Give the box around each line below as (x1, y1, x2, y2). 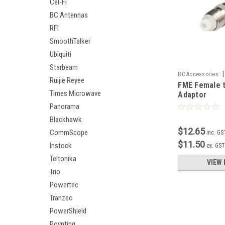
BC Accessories (178, 70, 218, 78)
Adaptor (178, 89, 207, 99)
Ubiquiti (50, 50, 71, 59)
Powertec (50, 180, 78, 189)
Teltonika (50, 154, 76, 163)
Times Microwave (50, 89, 101, 98)
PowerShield (50, 206, 86, 215)
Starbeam (50, 63, 78, 72)
